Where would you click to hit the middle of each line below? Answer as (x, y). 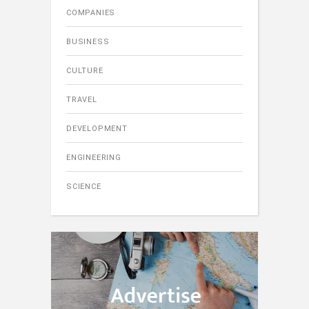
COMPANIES (91, 13)
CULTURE (85, 71)
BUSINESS (88, 42)
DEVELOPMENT (97, 129)
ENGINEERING (94, 158)
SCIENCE (84, 187)
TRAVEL (82, 100)
